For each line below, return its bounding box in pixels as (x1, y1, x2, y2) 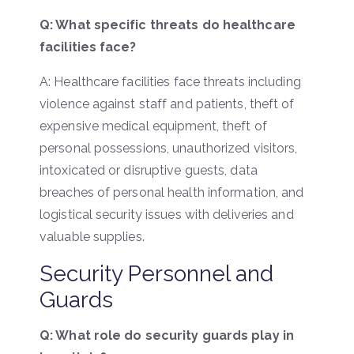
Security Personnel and (40, 260, 273, 287)
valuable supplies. (40, 228, 145, 244)
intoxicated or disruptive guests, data (40, 162, 258, 178)
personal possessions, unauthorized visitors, (40, 140, 298, 156)
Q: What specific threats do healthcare (40, 17, 296, 32)
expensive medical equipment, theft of (40, 118, 267, 134)
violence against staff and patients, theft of (40, 96, 295, 111)
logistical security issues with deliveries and (40, 206, 294, 222)
